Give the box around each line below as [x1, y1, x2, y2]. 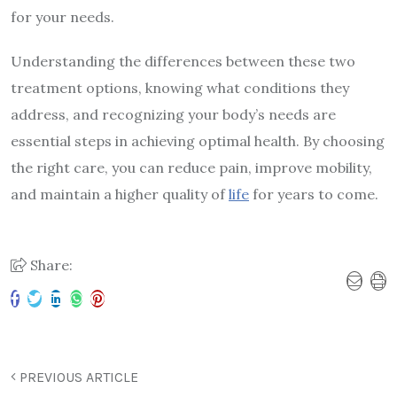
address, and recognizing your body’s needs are [11, 105, 336, 124]
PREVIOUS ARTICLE [16, 369, 138, 386]
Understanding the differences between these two [11, 52, 355, 71]
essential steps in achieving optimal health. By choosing [11, 132, 385, 151]
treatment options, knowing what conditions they [11, 79, 349, 97]
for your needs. [11, 8, 114, 27]
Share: [27, 256, 73, 275]
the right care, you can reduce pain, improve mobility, [11, 159, 372, 177]
